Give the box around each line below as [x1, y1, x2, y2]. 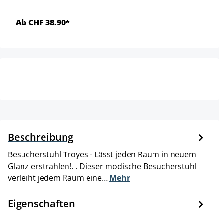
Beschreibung [8, 130, 73, 144]
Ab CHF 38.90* [16, 17, 70, 28]
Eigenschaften [8, 197, 75, 210]
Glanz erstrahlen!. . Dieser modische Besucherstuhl [8, 160, 197, 172]
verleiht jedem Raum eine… [8, 172, 109, 183]
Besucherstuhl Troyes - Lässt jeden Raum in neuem [8, 149, 196, 160]
